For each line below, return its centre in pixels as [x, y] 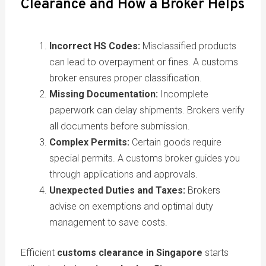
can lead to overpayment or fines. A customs [143, 62]
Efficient [39, 252]
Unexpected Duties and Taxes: [117, 190]
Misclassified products [188, 46]
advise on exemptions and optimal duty [131, 206]
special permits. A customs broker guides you [144, 158]
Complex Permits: [89, 142]
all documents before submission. [119, 126]
